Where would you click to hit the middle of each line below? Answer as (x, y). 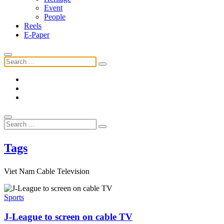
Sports (14, 197)
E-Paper (37, 35)
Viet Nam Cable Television (47, 171)
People (55, 17)
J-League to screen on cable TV (68, 217)
